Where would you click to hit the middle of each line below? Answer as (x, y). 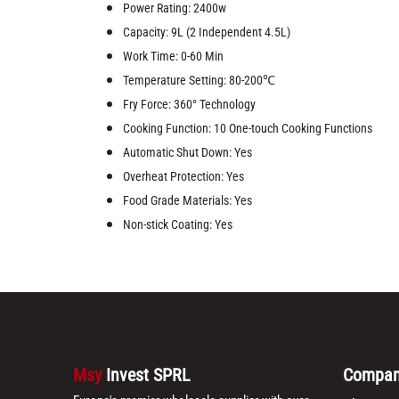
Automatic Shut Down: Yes (188, 153)
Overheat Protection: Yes (184, 177)
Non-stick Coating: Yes (178, 225)
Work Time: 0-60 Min (174, 57)
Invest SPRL (149, 375)
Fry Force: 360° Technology (190, 105)
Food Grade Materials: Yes (188, 201)
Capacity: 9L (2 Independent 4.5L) (207, 33)
